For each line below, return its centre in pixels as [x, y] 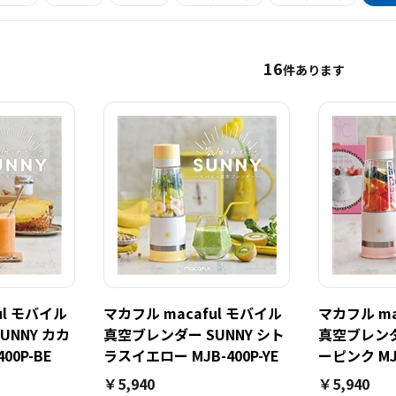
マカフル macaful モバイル [193, 313]
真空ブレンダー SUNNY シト [194, 334]
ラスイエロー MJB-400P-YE [191, 355]
